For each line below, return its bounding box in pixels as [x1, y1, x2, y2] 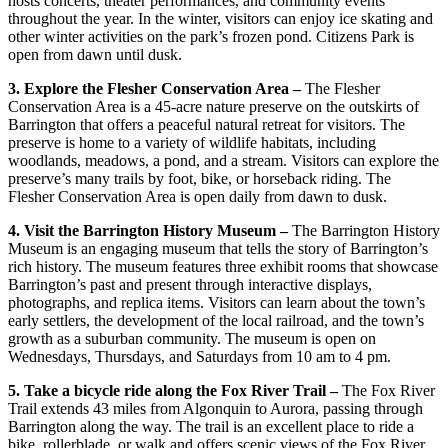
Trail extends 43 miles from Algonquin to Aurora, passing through [8, 399, 423, 417]
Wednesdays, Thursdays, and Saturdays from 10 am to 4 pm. [8, 347, 391, 365]
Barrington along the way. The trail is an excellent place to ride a [8, 417, 414, 435]
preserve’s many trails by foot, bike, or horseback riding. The [8, 169, 391, 187]
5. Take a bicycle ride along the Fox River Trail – [8, 381, 338, 399]
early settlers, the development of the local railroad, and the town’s [8, 311, 424, 329]
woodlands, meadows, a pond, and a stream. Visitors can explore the [8, 151, 439, 169]
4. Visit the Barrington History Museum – [8, 221, 288, 239]
